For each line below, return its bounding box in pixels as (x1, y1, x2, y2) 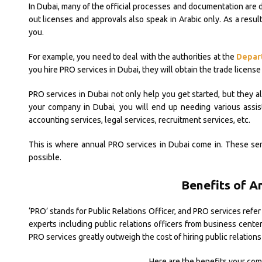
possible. (28, 152, 61, 162)
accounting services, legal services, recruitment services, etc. (28, 115, 250, 125)
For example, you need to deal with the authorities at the (28, 51, 237, 61)
